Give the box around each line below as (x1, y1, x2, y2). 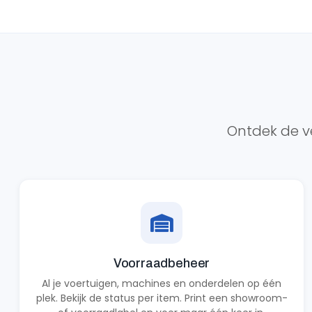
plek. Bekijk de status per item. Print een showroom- (36, 291, 288, 305)
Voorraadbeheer (113, 256, 210, 270)
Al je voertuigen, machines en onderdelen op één (42, 276, 281, 290)
